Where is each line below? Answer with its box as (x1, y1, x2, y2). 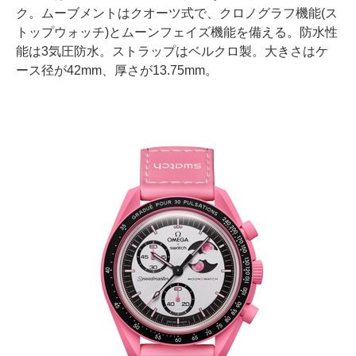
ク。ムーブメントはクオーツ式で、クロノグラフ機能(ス (16, 6, 338, 21)
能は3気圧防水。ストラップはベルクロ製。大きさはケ (16, 44, 328, 59)
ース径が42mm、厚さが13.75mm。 (16, 64, 218, 78)
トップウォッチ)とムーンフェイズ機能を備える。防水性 (16, 25, 338, 40)
